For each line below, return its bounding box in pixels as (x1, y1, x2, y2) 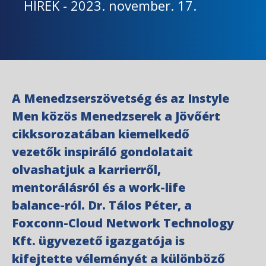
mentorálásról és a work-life (12, 179, 185, 195)
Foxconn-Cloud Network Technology (12, 215, 234, 231)
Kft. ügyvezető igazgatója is (12, 233, 185, 249)
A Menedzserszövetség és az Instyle (12, 90, 229, 106)
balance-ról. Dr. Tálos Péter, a (12, 197, 192, 213)
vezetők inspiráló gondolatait (12, 144, 193, 160)
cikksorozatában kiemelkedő (12, 126, 189, 142)
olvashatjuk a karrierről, (12, 161, 161, 178)
